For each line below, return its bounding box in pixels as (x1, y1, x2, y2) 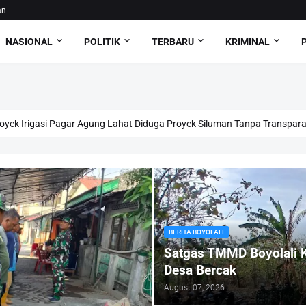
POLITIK (83, 36, 120, 47)
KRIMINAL (225, 36, 270, 47)
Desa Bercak (164, 262, 236, 278)
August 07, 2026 (164, 283, 225, 292)
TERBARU (151, 36, 194, 47)
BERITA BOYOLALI (169, 228, 224, 236)
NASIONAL (5, 36, 53, 47)
